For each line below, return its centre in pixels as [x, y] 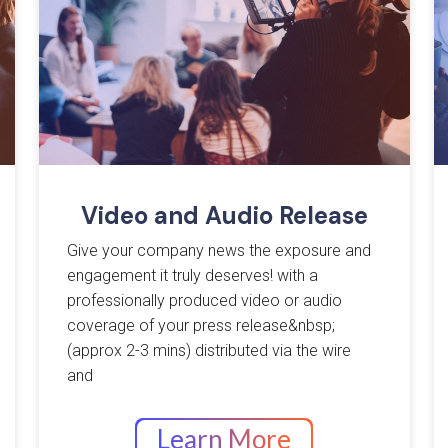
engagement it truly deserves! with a [193, 276]
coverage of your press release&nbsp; [201, 326]
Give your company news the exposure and [219, 251]
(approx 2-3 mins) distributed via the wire [209, 351]
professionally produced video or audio [205, 301]
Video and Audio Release [224, 216]
